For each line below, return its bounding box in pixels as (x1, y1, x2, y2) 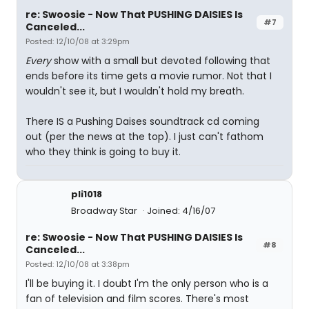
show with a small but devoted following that (51, 54, 270, 68)
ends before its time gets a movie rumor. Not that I (26, 69, 272, 83)
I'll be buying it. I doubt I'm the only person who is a (26, 277, 268, 290)
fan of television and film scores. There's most (26, 292, 249, 306)
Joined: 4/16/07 (147, 204, 215, 217)
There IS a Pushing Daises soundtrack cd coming (26, 114, 259, 128)
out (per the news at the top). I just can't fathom (26, 130, 263, 143)
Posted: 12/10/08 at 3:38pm (26, 259, 130, 270)
